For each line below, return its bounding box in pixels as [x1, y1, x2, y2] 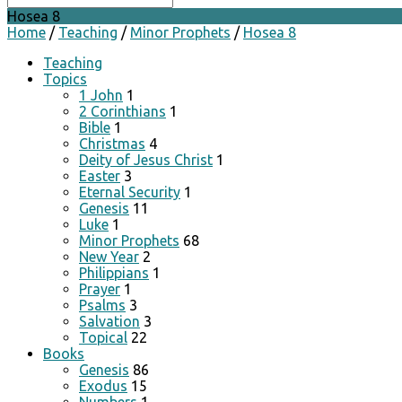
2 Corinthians [79, 103, 166, 119]
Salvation [79, 313, 140, 329]
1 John [79, 87, 123, 103]
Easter [79, 168, 120, 184]
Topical [79, 329, 127, 345]
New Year [79, 249, 139, 265]
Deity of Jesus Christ [79, 152, 213, 168]
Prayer [79, 281, 120, 297]
